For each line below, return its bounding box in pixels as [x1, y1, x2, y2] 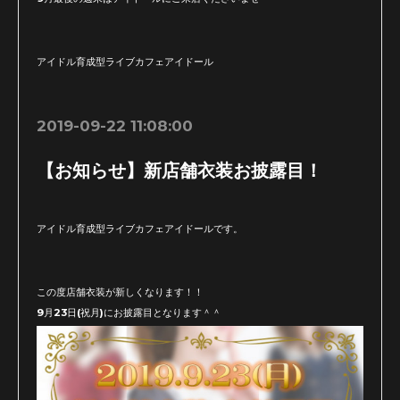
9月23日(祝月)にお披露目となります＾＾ [37, 306, 221, 320]
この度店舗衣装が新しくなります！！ [37, 285, 204, 298]
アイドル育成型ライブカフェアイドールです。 [37, 221, 243, 235]
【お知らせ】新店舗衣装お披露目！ [37, 159, 322, 181]
